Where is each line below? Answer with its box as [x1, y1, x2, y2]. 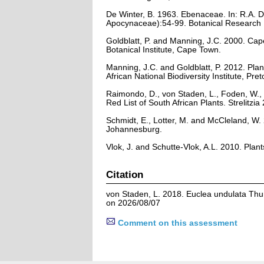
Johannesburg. [105, 124, 162, 134]
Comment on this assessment [115, 218, 237, 227]
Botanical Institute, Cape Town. [105, 45, 221, 54]
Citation [105, 169, 143, 180]
